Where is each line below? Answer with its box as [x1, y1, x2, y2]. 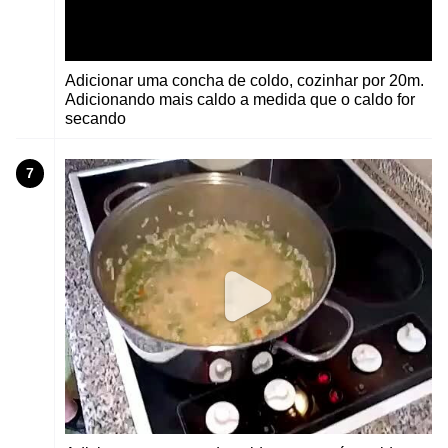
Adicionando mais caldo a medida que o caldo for [65, 91, 415, 109]
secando [65, 110, 126, 128]
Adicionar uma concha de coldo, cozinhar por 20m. [65, 72, 424, 90]
